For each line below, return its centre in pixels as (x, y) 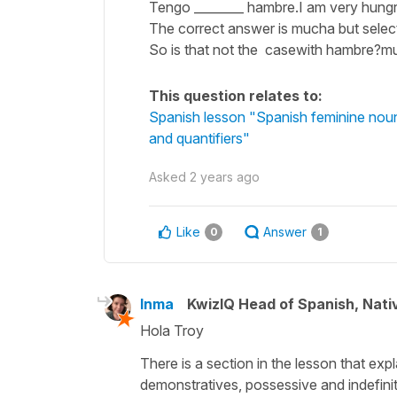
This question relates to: (236, 95)
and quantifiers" (199, 138)
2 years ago (225, 176)
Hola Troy (172, 330)
